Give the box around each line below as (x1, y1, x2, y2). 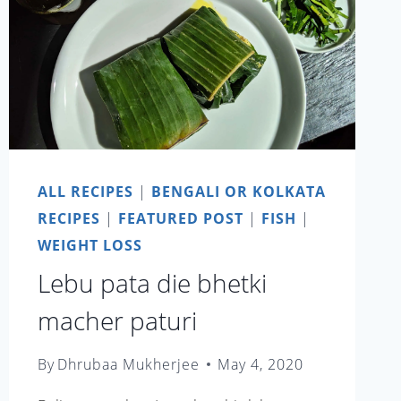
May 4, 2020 (217, 354, 303, 375)
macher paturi (37, 303, 197, 337)
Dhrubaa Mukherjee (56, 354, 200, 375)
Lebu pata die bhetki (37, 265, 267, 300)
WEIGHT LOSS (37, 235, 142, 255)
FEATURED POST (117, 208, 243, 228)
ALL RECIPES (37, 181, 133, 201)
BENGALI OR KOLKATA (150, 181, 326, 201)
